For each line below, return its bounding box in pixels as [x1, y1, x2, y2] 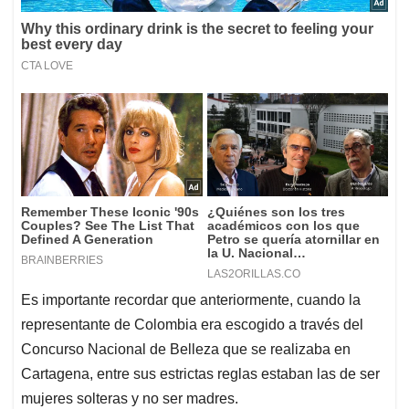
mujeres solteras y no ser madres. [21, 390, 238, 406]
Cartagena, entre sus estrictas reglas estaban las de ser [21, 365, 380, 382]
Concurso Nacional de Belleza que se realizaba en [21, 341, 351, 357]
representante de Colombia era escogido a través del [21, 316, 363, 332]
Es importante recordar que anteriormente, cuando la [21, 291, 361, 308]
